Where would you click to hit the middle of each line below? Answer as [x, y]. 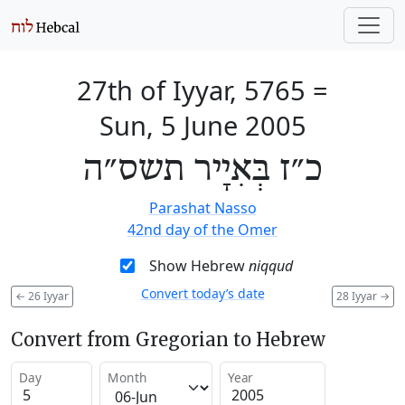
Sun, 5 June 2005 [202, 125]
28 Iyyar [358, 296]
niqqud [270, 266]
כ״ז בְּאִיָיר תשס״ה [202, 170]
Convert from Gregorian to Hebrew [168, 339]
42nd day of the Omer [202, 230]
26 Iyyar [47, 296]
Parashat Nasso [202, 208]
